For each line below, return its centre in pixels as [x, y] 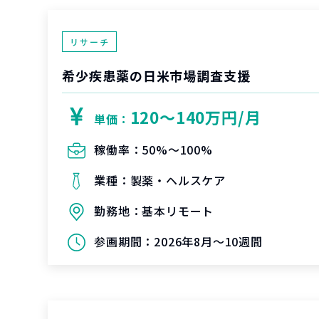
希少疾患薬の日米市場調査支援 [156, 75]
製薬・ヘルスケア [178, 180]
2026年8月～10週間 [208, 241]
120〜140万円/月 [195, 117]
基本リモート [178, 211]
